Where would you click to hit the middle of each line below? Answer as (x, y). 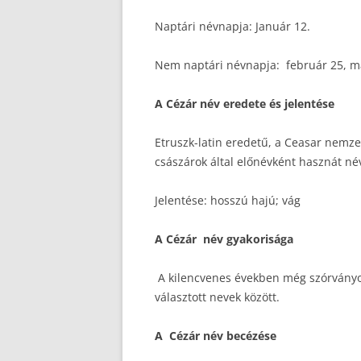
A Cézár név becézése (216, 336)
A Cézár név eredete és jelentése (245, 104)
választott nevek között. (217, 297)
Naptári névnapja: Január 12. (232, 26)
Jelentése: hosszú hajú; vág (228, 200)
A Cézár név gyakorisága (224, 239)
